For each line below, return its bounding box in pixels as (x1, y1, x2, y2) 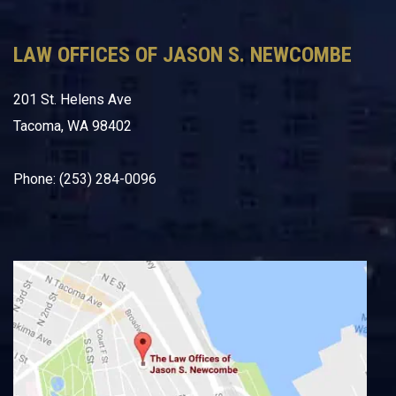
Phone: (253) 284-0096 (13, 171, 156, 187)
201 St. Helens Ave (13, 91, 132, 108)
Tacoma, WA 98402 (13, 118, 132, 134)
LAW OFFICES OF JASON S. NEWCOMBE (13, 42, 352, 67)
